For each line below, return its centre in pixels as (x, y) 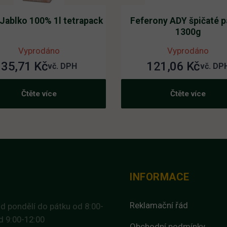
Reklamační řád (159, 205)
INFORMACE (160, 177)
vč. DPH (63, 66)
